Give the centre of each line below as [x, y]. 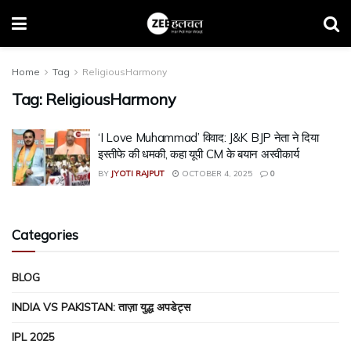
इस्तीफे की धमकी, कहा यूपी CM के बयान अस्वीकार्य [199, 154]
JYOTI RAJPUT [138, 174]
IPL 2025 [33, 337]
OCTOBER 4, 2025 [216, 174]
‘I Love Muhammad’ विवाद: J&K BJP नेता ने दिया [208, 138]
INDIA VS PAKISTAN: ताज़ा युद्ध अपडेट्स [101, 307]
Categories [45, 234]
